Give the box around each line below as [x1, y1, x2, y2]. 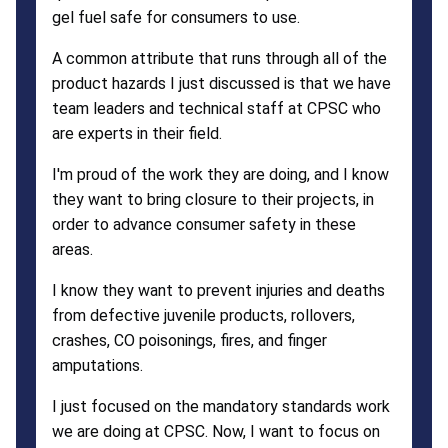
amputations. [52, 355, 143, 375]
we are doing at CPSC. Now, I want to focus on [52, 421, 380, 441]
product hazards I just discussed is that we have [52, 73, 391, 93]
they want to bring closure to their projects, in [52, 189, 374, 209]
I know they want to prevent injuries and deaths [52, 280, 385, 300]
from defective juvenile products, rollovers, [52, 305, 355, 325]
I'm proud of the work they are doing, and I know [52, 164, 389, 184]
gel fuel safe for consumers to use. [52, 7, 300, 27]
